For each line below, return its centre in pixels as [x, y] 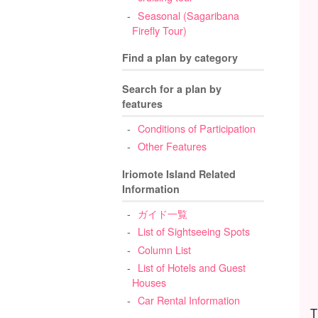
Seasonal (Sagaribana [188, 15]
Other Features [172, 146]
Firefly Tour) [160, 30]
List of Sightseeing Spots [193, 231]
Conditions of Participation [196, 128]
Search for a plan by [172, 88]
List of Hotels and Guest [191, 267]
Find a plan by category [180, 58]
